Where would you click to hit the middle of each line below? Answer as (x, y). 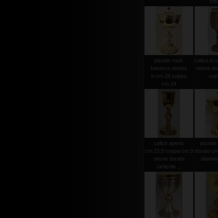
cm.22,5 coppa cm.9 (169, 151)
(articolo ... (169, 166)
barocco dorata (169, 68)
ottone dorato (169, 159)
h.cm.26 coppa (169, 76)
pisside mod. (169, 60)
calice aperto (169, 143)
